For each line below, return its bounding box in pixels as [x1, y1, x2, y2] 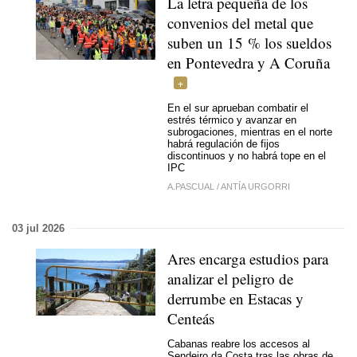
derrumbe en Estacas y [167, 288, 304, 308]
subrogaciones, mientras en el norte [167, 126, 332, 138]
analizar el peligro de [167, 268, 293, 288]
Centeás [167, 308, 214, 328]
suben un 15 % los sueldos [167, 32, 331, 53]
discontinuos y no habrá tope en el [167, 150, 326, 162]
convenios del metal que [167, 12, 313, 33]
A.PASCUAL [167, 181, 217, 191]
